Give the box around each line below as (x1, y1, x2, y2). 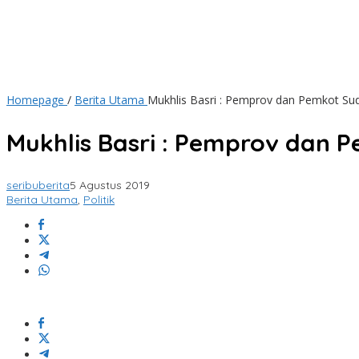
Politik (83, 192, 115, 208)
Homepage (6, 92, 64, 108)
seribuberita (6, 178, 70, 193)
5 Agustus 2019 (70, 178, 150, 193)
